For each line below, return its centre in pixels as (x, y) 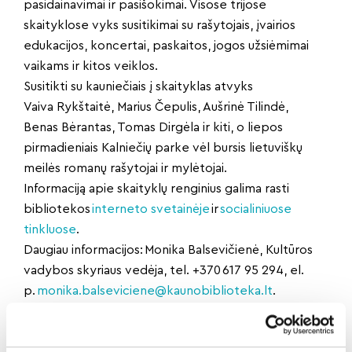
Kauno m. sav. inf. (73, 311)
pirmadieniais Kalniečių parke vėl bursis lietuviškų (163, 148)
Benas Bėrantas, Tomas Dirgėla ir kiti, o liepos (153, 127)
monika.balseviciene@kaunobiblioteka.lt (155, 291)
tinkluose (50, 229)
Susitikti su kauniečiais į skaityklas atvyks (138, 86)
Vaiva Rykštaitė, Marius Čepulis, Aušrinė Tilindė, (156, 107)
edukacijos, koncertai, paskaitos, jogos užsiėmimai (166, 46)
